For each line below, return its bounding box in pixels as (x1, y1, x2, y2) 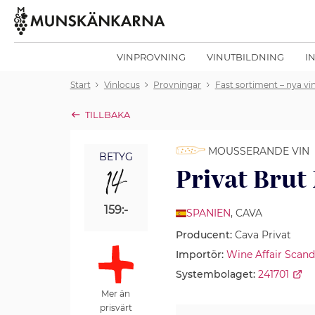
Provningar (153, 79, 202, 90)
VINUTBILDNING (207, 51, 284, 63)
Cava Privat (231, 229, 291, 241)
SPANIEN (186, 207, 231, 219)
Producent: (175, 229, 232, 241)
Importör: (175, 248, 224, 261)
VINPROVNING (117, 51, 186, 63)
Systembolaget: (175, 268, 258, 281)
